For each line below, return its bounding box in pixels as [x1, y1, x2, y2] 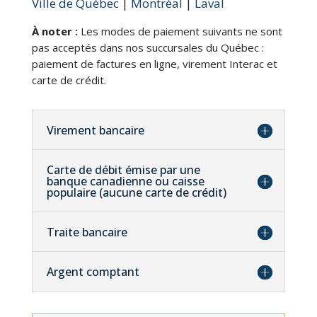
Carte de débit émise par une [46, 161, 200, 178]
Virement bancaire [46, 122, 144, 138]
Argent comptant [46, 263, 139, 279]
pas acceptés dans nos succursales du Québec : [31, 40, 264, 54]
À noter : [31, 23, 78, 38]
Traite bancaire [46, 224, 127, 240]
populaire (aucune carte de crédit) [46, 184, 226, 200]
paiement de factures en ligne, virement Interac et [31, 56, 277, 71]
